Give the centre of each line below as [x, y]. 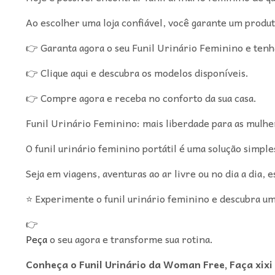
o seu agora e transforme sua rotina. [130, 238]
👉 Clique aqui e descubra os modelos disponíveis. [137, 72]
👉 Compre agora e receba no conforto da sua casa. [141, 97]
